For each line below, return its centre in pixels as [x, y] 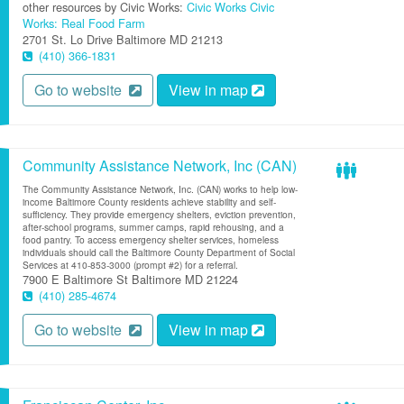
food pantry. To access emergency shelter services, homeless [151, 239]
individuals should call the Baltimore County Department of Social [159, 252]
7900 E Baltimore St [75, 279]
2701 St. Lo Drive [68, 39]
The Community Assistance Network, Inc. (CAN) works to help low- [160, 189]
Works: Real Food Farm [84, 23]
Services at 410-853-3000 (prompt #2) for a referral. [130, 265]
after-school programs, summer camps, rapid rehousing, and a [153, 227]
